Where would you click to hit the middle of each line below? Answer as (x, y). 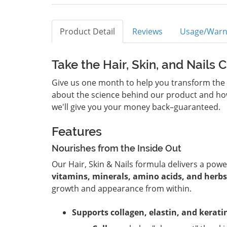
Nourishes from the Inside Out (117, 148)
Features (77, 131)
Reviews (147, 31)
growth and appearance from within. (122, 188)
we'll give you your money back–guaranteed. (136, 107)
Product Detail (87, 31)
